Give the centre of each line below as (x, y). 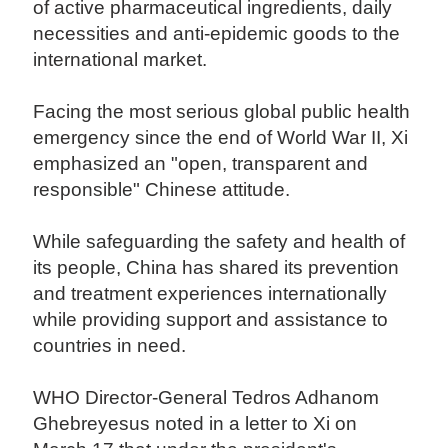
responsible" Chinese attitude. (162, 190)
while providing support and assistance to (211, 320)
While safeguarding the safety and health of (219, 242)
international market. (125, 60)
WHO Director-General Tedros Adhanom (206, 398)
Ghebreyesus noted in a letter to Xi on (195, 424)
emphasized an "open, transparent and (201, 164)
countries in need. (112, 346)
